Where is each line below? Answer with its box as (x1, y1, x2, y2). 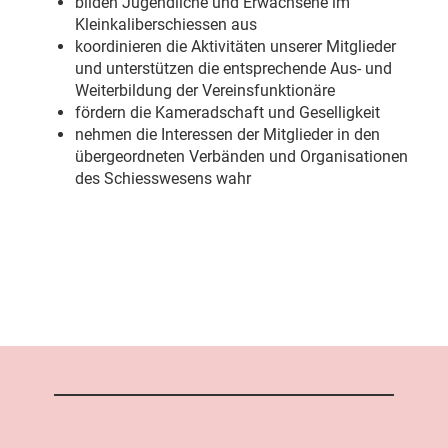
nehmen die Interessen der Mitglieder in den (75, 125, 380, 144)
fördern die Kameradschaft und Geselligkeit (75, 103, 380, 122)
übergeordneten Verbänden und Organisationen (75, 147, 408, 166)
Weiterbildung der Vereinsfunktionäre (75, 81, 335, 100)
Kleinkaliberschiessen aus (75, 15, 257, 34)
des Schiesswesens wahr (75, 169, 251, 188)
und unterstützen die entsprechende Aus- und (75, 59, 392, 78)
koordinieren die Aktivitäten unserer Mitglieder (75, 37, 396, 56)
